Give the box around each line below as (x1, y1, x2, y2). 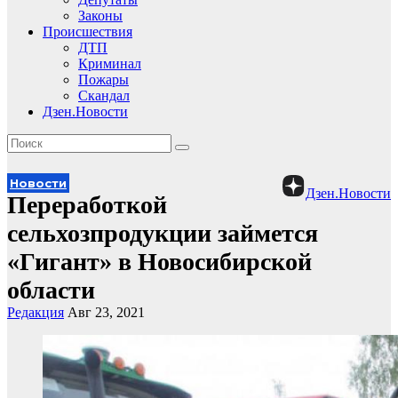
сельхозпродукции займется (7, 219, 318, 247)
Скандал (78, 88, 130, 103)
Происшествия (43, 24, 132, 39)
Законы (78, 8, 123, 23)
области (7, 276, 95, 304)
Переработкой (7, 191, 167, 219)
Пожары (78, 72, 129, 87)
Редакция (7, 305, 64, 320)
